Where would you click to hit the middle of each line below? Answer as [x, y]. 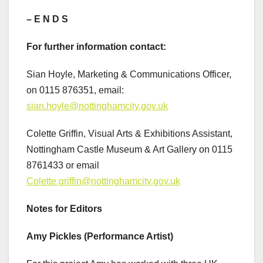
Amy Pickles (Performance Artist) [100, 237]
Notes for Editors [64, 209]
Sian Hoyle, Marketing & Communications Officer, [129, 75]
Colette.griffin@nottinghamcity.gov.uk [103, 181]
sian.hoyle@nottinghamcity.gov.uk [97, 106]
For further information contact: [96, 47]
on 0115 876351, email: [75, 90]
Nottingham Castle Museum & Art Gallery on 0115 [129, 150]
